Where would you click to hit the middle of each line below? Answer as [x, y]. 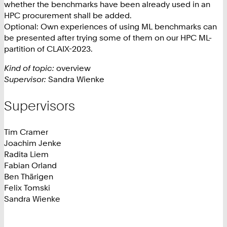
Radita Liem [26, 154]
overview [72, 68]
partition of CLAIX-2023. [48, 48]
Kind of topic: [29, 68]
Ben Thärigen [29, 177]
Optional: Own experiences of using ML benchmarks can [110, 26]
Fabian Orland [30, 165]
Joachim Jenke [33, 143]
